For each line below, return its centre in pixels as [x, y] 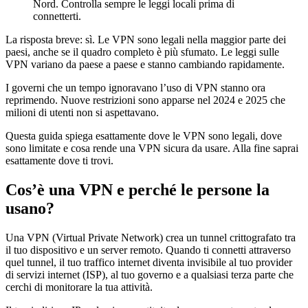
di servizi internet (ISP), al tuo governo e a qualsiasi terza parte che [150, 275]
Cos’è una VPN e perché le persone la [137, 190]
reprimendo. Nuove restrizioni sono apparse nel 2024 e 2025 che [145, 100]
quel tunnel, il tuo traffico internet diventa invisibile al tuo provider [149, 263]
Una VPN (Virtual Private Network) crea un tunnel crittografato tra [151, 238]
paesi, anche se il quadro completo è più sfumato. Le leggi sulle [142, 52]
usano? [30, 209]
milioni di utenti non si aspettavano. [82, 113]
